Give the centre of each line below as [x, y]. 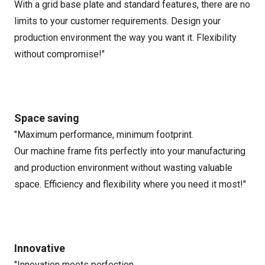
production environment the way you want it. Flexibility [125, 38]
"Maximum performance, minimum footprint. [104, 135]
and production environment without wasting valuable [123, 168]
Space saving [47, 118]
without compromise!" [59, 54]
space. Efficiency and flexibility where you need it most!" [130, 184]
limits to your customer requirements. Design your [117, 21]
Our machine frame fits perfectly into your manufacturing [130, 151]
